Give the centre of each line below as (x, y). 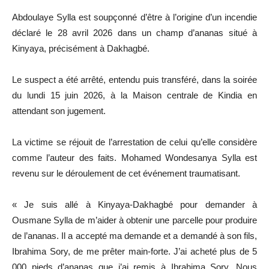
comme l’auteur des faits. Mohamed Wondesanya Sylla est (134, 157)
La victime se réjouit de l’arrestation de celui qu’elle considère (134, 142)
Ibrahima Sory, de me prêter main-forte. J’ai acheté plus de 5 (134, 251)
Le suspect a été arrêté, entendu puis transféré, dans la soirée (134, 79)
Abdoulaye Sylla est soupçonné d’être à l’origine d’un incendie (134, 17)
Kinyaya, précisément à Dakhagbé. (81, 48)
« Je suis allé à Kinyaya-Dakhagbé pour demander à (134, 204)
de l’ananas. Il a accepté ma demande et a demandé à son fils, (134, 235)
